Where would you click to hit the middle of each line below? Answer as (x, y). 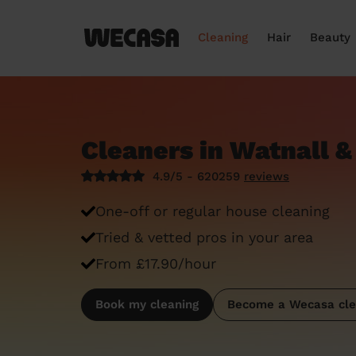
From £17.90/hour (156, 263)
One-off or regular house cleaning (213, 211)
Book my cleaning (147, 304)
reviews (267, 176)
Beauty (330, 37)
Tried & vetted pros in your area (204, 237)
